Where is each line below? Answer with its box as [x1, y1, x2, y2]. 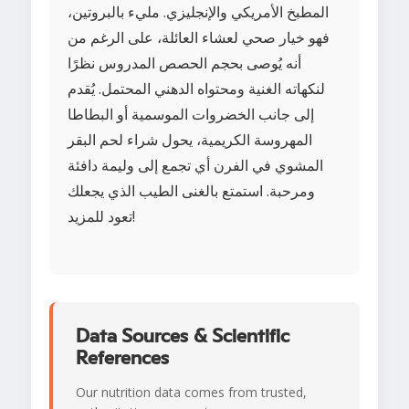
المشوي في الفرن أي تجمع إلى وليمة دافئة [68, 155, 323, 176]
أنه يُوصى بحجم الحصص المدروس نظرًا [68, 53, 301, 74]
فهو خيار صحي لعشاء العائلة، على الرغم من [68, 27, 330, 48]
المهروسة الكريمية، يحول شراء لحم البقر [68, 130, 312, 151]
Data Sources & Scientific [76, 326, 289, 347]
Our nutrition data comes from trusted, [76, 383, 307, 402]
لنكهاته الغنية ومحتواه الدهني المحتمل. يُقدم [68, 79, 325, 100]
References [76, 348, 169, 369]
